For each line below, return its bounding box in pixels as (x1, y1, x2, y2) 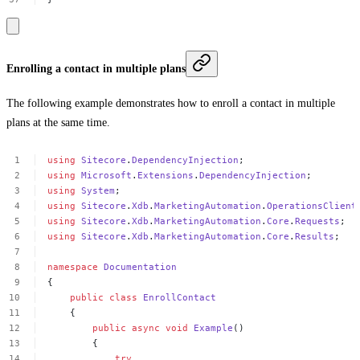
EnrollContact (143, 292, 217, 304)
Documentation (104, 261, 178, 273)
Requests (295, 215, 341, 227)
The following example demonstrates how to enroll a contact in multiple (6, 97, 335, 110)
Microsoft (81, 170, 133, 182)
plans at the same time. (6, 117, 110, 129)
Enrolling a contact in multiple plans (6, 63, 186, 76)
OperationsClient (267, 200, 358, 212)
